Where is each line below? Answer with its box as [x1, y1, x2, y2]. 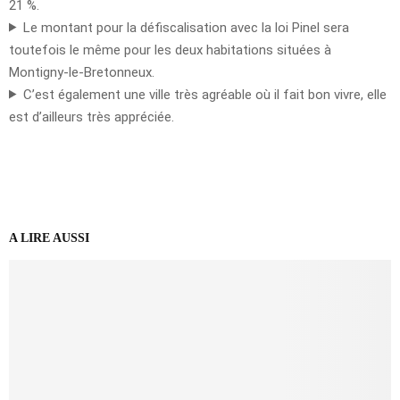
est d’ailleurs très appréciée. [9, 108, 174, 125]
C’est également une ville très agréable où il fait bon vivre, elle [22, 86, 387, 103]
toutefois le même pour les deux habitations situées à [9, 41, 331, 58]
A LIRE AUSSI [9, 230, 89, 245]
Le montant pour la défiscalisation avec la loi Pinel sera [22, 19, 349, 36]
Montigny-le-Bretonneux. [9, 63, 154, 80]
